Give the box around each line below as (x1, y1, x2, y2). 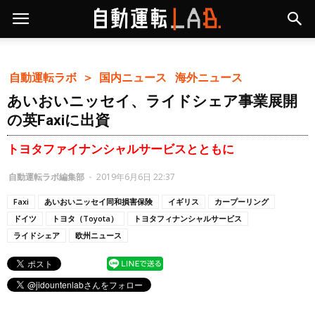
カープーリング (214, 195, 269, 207)
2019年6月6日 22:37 (96, 170, 175, 183)
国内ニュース (99, 71, 173, 84)
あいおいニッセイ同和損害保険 (44, 195, 153, 207)
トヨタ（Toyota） (52, 212, 118, 224)
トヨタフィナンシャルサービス (134, 212, 242, 224)
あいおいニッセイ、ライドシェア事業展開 (7, 93, 297, 110)
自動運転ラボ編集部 (8, 170, 84, 183)
